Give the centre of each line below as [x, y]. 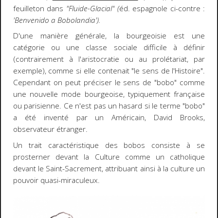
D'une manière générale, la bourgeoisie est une [109, 36]
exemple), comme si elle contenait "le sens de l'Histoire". [109, 71]
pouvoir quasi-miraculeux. [56, 180]
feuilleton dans [39, 8]
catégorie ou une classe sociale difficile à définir [109, 48]
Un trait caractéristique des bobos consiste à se [109, 145]
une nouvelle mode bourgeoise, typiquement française [109, 94]
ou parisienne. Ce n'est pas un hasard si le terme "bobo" [109, 106]
